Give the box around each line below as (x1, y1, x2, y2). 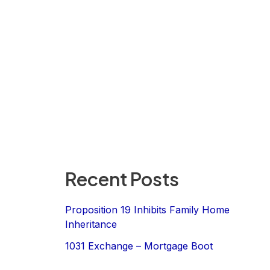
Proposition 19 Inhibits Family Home (65, 204, 230, 216)
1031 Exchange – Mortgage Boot (65, 240, 213, 253)
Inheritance (65, 218, 117, 231)
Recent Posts (65, 166, 179, 190)
